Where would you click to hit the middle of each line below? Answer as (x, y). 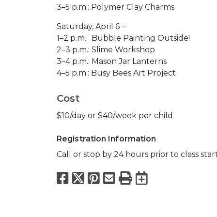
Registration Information (107, 139)
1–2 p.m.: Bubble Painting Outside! (123, 38)
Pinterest (133, 178)
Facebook (104, 178)
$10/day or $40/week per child (115, 116)
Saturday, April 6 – (91, 26)
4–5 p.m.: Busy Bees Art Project (116, 73)
